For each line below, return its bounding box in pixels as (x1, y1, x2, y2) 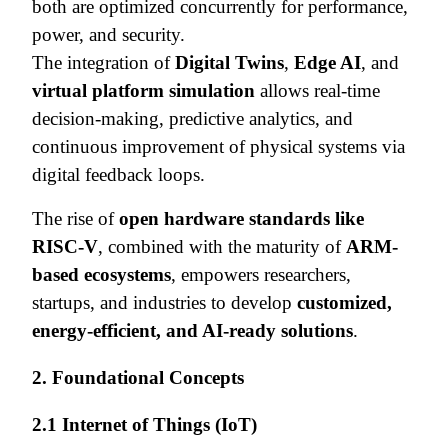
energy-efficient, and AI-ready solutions (32, 319, 353, 341)
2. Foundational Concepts (32, 366, 244, 388)
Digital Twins (175, 51, 284, 73)
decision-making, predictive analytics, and (32, 107, 353, 129)
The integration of (32, 51, 175, 73)
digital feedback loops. (32, 163, 205, 185)
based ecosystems (32, 263, 171, 285)
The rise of (32, 207, 119, 229)
